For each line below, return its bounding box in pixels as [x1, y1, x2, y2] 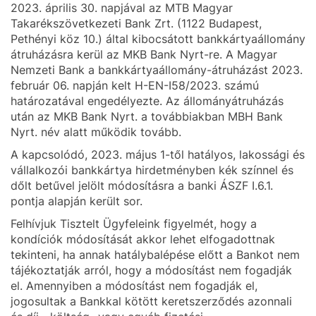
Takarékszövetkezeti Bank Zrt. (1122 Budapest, [11, 16, 262, 30]
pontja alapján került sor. [11, 194, 142, 208]
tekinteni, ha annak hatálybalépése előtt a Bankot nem [11, 248, 300, 262]
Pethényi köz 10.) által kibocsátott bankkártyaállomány [11, 32, 305, 46]
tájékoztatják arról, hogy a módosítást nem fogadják [11, 263, 292, 277]
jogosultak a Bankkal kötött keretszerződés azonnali [11, 294, 292, 308]
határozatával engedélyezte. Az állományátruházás [11, 94, 284, 108]
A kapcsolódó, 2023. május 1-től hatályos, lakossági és [11, 147, 305, 162]
